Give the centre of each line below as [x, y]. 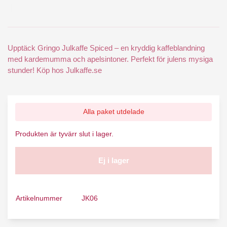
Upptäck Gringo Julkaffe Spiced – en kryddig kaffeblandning [106, 48]
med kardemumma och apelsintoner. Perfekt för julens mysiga [110, 59]
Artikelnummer [39, 198]
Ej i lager [113, 160]
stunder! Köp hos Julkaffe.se [55, 70]
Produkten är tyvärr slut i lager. [64, 134]
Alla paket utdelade [113, 112]
